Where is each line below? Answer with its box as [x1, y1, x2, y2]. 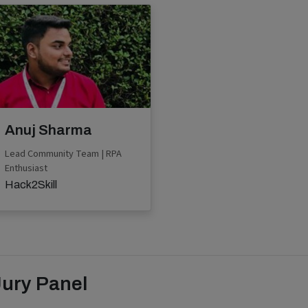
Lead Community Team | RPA [5, 146, 122, 161]
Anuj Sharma [5, 122, 92, 137]
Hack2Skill [5, 178, 57, 190]
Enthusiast [5, 160, 47, 175]
